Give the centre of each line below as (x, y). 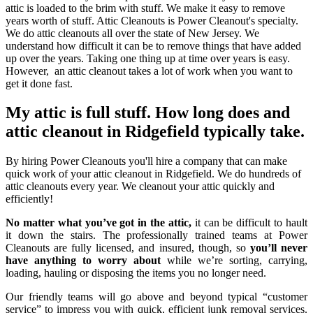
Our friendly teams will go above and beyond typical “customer (156, 297)
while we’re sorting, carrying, (234, 261)
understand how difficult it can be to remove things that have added (153, 45)
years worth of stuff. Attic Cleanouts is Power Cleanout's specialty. (152, 20)
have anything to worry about (83, 261)
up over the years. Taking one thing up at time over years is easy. (148, 58)
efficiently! (29, 199)
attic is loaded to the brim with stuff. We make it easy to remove (145, 8)
